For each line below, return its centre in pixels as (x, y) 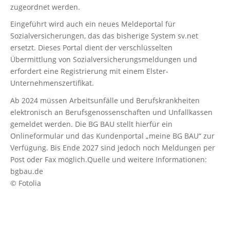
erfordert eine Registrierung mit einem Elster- (89, 71)
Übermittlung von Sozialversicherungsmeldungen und (104, 60)
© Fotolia (26, 183)
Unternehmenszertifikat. (52, 83)
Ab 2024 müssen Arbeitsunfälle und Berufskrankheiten (105, 100)
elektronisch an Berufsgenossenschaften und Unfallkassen (111, 112)
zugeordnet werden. (45, 7)
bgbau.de (27, 171)
